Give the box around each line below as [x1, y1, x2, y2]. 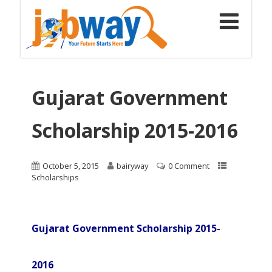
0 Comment [168, 160, 210, 172]
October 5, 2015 [42, 160, 100, 172]
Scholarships [32, 172, 80, 183]
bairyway [117, 160, 149, 172]
